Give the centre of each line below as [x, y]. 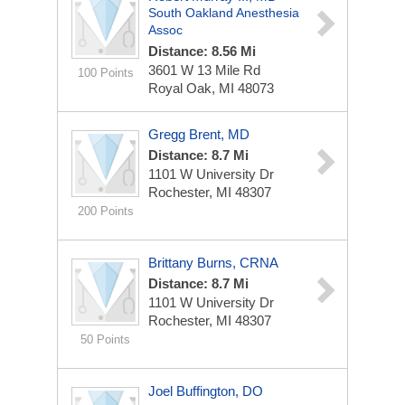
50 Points [105, 339]
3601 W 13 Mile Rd [204, 70]
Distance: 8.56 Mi [202, 51]
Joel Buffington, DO [206, 391]
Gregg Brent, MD [199, 134]
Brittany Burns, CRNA [213, 263]
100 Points [105, 73]
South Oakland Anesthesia [224, 13]
